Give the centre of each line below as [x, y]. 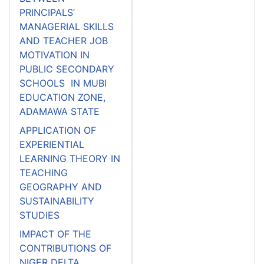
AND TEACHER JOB [64, 40]
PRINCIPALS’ [47, 12]
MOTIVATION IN [55, 55]
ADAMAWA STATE [60, 111]
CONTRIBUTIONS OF [65, 248]
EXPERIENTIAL [52, 144]
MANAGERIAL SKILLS [68, 26]
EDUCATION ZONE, [62, 97]
